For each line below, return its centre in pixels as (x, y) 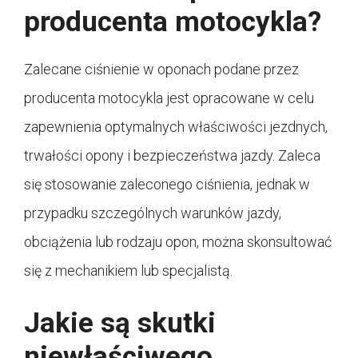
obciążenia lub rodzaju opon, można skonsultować (178, 241)
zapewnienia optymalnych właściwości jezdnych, (176, 126)
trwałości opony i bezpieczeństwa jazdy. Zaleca (172, 155)
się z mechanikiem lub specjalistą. (128, 270)
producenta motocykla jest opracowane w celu (169, 97)
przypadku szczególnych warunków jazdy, (153, 213)
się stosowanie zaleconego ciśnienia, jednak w (167, 184)
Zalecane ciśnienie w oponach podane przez (161, 69)
